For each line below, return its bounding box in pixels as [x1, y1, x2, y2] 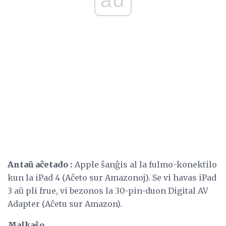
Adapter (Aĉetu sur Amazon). [8, 198, 122, 209]
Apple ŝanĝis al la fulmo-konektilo [73, 159, 217, 169]
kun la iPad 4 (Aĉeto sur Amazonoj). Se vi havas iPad [8, 172, 216, 183]
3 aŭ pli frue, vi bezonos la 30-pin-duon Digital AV [8, 185, 208, 196]
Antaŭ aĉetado [8, 159, 68, 169]
